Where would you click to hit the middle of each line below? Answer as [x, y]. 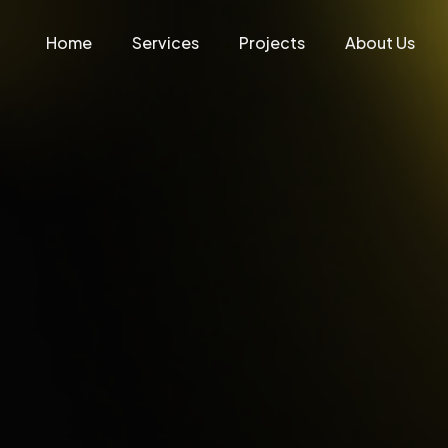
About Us [380, 42]
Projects [272, 42]
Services [165, 42]
